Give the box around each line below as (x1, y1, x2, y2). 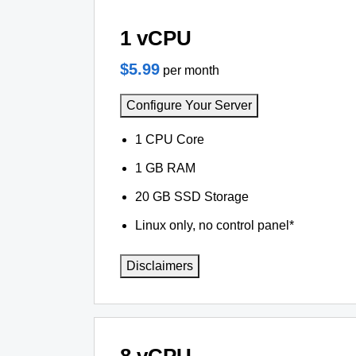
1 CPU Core (135, 133, 205, 146)
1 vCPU (120, 27, 192, 49)
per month (163, 64, 219, 77)
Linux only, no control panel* (135, 219, 295, 232)
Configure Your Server (126, 99, 252, 112)
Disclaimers (126, 259, 193, 273)
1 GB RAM (135, 161, 196, 175)
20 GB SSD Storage (135, 190, 250, 203)
